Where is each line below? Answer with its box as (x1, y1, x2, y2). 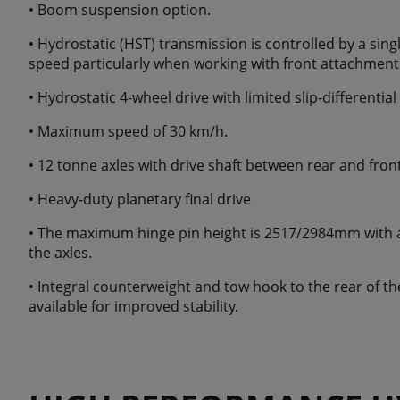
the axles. (29, 243, 92, 263)
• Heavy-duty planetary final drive (29, 189, 251, 210)
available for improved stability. (29, 296, 238, 317)
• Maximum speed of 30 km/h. (29, 121, 228, 142)
